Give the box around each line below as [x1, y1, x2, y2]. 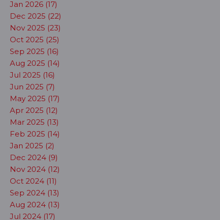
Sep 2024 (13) [10, 188, 59, 197]
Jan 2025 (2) [10, 141, 55, 150]
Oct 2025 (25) [10, 35, 59, 44]
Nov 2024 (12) [10, 165, 60, 174]
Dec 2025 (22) [10, 11, 61, 21]
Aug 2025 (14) [10, 58, 60, 68]
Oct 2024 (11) [10, 176, 57, 186]
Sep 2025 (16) [10, 47, 59, 56]
